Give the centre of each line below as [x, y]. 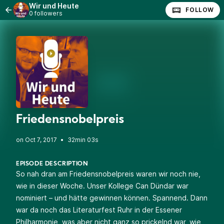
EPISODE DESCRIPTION [52, 164]
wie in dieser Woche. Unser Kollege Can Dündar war [102, 186]
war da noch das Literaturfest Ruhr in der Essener [99, 210]
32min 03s [83, 140]
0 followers [46, 13]
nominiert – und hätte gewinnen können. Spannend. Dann [112, 198]
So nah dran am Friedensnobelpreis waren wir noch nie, [108, 174]
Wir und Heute [54, 6]
